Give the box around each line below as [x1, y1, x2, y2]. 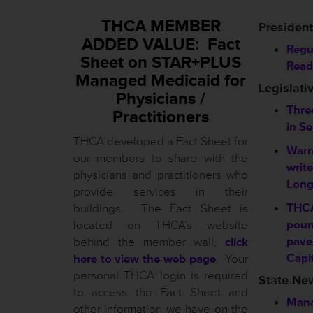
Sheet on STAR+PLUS [80, 52, 241, 73]
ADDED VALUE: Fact [81, 34, 240, 54]
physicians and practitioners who [73, 168, 248, 182]
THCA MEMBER [101, 16, 221, 36]
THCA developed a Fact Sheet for [73, 134, 248, 149]
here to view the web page [73, 252, 216, 266]
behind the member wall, [73, 235, 225, 249]
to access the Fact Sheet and [73, 285, 248, 300]
